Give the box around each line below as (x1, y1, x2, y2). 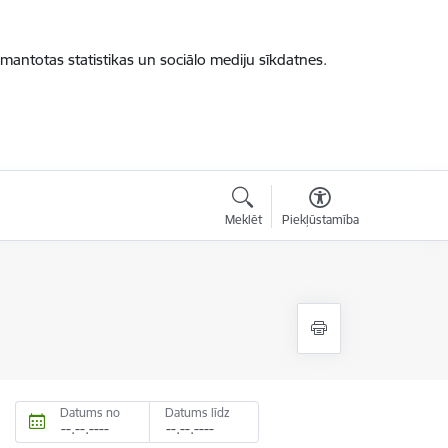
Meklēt (224, 212, 262, 227)
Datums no (60, 405, 121, 420)
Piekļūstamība (281, 212, 359, 227)
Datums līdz (165, 405, 231, 420)
